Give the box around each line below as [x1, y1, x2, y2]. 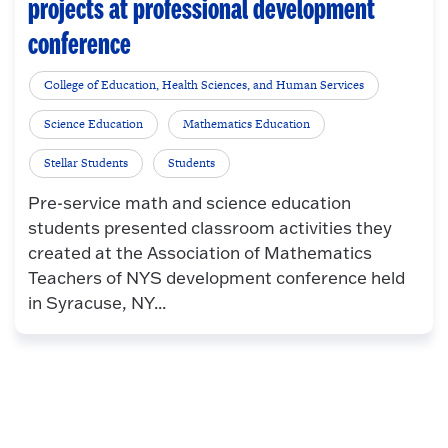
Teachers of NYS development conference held [27, 267, 405, 289]
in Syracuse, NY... [27, 292, 166, 314]
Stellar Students [44, 154, 129, 173]
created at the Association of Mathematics [27, 242, 372, 264]
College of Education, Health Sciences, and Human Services [44, 76, 365, 95]
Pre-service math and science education [27, 192, 351, 214]
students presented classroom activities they [27, 217, 392, 239]
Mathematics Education [183, 115, 311, 134]
